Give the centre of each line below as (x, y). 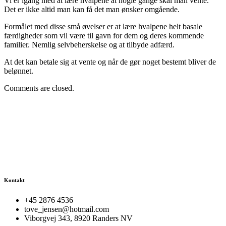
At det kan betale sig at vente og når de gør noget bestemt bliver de (110, 62)
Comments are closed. (39, 88)
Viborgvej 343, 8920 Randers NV (78, 218)
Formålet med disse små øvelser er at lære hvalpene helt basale (103, 27)
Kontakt (14, 180)
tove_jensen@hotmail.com (67, 209)
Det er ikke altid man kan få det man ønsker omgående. (92, 10)
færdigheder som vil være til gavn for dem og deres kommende (104, 36)
